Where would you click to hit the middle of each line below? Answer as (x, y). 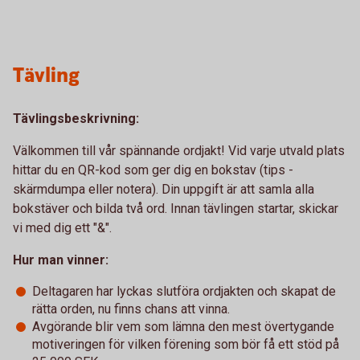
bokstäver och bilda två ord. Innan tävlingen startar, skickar (176, 209)
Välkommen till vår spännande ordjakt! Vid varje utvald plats (179, 151)
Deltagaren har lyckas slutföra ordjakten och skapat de (184, 291)
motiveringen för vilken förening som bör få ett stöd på (186, 344)
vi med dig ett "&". (62, 228)
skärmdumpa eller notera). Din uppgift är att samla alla (164, 189)
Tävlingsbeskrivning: (76, 119)
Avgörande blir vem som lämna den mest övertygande (183, 327)
